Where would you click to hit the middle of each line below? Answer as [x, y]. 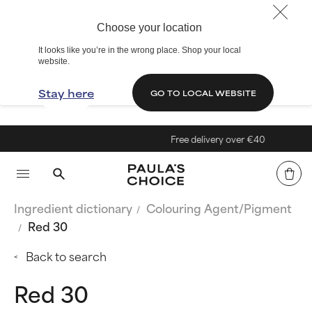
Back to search [66, 256]
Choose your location [149, 28]
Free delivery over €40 [205, 139]
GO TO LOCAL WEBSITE [203, 92]
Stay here [66, 93]
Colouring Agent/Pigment [219, 208]
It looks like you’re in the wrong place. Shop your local [140, 50]
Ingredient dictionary [73, 208]
